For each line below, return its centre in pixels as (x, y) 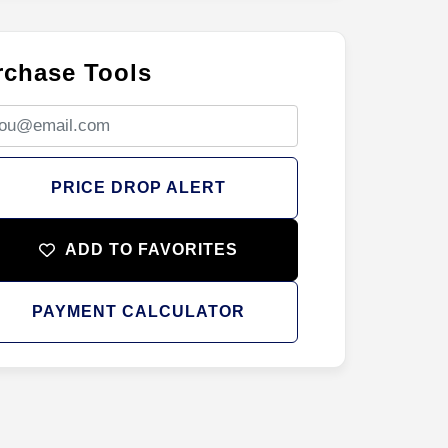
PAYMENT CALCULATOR (138, 311)
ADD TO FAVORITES (151, 249)
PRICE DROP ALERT (138, 187)
